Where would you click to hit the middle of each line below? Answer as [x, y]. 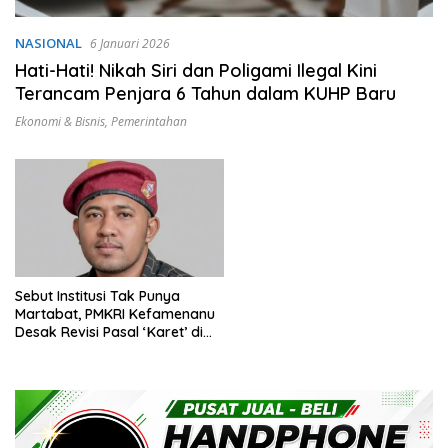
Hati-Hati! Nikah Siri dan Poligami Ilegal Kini [196, 71]
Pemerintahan [149, 122]
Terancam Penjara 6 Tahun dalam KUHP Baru [205, 94]
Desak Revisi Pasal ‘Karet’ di [109, 331]
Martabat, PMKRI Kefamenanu [115, 313]
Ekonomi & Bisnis [60, 122]
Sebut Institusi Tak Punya [97, 295]
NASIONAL [48, 43]
